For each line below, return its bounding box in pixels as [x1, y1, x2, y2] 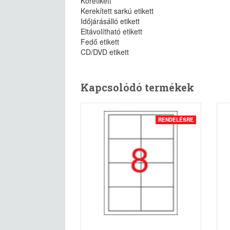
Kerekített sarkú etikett [81, 6, 154, 16]
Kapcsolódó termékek [81, 81, 194, 94]
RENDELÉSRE [158, 116, 194, 123]
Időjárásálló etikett [81, 16, 140, 26]
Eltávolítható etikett [81, 26, 142, 36]
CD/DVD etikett [81, 47, 129, 57]
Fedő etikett [81, 36, 119, 47]
